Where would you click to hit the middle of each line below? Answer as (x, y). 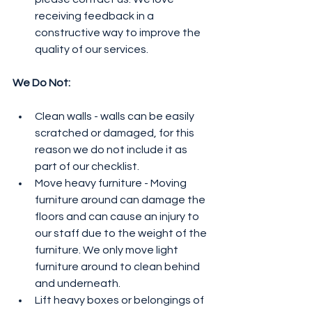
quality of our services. (93, 50)
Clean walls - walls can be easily (116, 117)
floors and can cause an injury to (118, 217)
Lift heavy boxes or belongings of (120, 301)
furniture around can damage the (121, 200)
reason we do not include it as (112, 150)
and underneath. (79, 284)
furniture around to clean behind (118, 267)
